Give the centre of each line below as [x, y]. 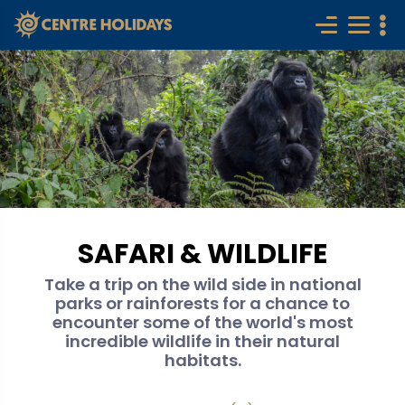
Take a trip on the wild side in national [202, 284]
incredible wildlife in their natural [202, 341]
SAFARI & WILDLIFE [202, 254]
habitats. [202, 360]
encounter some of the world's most [202, 322]
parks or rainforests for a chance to [202, 303]
